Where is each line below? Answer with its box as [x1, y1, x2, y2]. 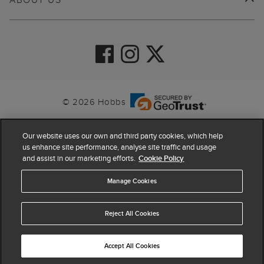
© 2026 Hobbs [62, 95, 126, 108]
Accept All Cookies [104, 241, 160, 250]
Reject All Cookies [104, 209, 160, 218]
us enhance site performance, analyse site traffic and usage [22, 141, 217, 152]
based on [93, 216, 129, 228]
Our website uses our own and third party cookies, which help [22, 130, 223, 141]
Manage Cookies [107, 176, 157, 186]
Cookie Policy [138, 153, 184, 164]
